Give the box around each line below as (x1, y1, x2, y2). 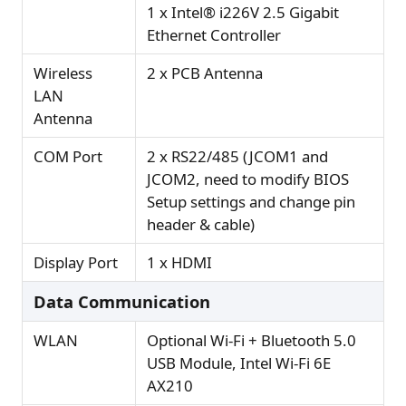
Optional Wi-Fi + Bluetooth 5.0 (147, 330, 356, 352)
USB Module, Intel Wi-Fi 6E (147, 353, 331, 374)
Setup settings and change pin (147, 191, 355, 213)
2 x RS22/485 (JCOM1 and (147, 146, 328, 168)
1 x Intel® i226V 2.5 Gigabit (147, 2, 339, 24)
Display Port (34, 252, 118, 274)
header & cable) (147, 214, 255, 236)
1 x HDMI (147, 252, 212, 274)
